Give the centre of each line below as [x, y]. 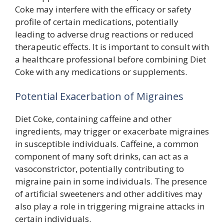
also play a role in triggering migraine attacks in [110, 206]
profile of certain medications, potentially [97, 21]
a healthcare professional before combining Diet [110, 59]
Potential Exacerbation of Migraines [99, 96]
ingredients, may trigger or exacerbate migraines [112, 131]
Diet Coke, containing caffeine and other [93, 119]
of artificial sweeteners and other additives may [109, 194]
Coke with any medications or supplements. [101, 71]
